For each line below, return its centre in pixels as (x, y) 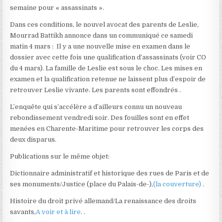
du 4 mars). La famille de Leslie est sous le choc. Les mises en (106, 68)
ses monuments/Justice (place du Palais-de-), (82, 184)
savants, (23, 212)
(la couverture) (178, 184)
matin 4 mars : (33, 47)
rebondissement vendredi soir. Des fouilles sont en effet (100, 118)
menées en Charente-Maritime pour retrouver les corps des (107, 129)
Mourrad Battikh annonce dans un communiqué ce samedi (102, 36)
